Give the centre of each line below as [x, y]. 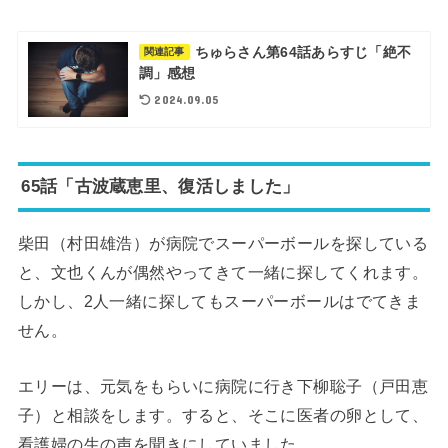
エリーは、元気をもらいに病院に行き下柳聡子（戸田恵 [223, 385]
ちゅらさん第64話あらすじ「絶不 [303, 51]
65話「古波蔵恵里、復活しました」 [160, 186]
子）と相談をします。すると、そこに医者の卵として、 [223, 414]
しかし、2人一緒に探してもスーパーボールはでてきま [219, 301]
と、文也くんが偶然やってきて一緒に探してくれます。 [223, 272]
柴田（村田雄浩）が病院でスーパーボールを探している [223, 243]
